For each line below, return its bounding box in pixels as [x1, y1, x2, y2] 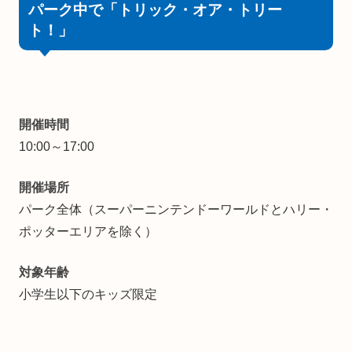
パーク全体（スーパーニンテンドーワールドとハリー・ [19, 202, 333, 216]
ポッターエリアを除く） [19, 224, 157, 238]
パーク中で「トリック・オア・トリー [27, 2, 282, 19]
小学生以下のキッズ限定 [19, 287, 157, 301]
